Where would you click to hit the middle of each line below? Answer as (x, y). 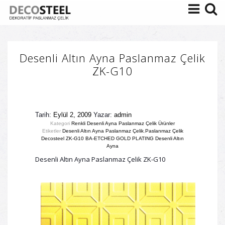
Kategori (61, 123)
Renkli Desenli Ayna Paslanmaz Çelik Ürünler (123, 123)
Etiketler (52, 131)
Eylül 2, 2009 (72, 115)
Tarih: (44, 115)
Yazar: (103, 115)
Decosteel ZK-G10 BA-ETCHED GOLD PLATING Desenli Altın (113, 138)
